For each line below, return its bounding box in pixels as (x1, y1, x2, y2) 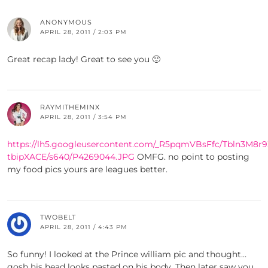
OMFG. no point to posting (135, 151, 249, 163)
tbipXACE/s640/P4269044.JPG (7, 151, 135, 163)
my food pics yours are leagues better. (7, 164, 167, 175)
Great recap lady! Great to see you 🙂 (7, 54, 160, 65)
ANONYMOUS (40, 18, 92, 27)
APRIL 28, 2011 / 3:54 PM (40, 113, 127, 121)
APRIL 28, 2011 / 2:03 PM (40, 28, 127, 36)
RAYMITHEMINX (40, 103, 100, 112)
